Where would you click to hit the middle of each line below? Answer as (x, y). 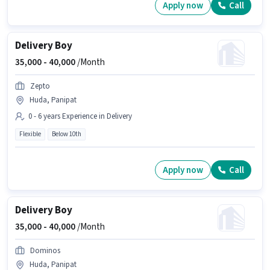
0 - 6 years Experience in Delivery (80, 117)
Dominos (45, 251)
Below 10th (67, 134)
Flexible (30, 134)
